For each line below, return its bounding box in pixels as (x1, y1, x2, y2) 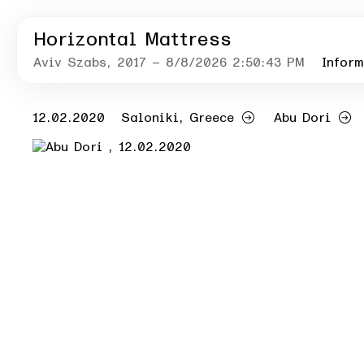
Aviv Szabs (33, 56, 106, 69)
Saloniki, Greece (121, 111, 234, 124)
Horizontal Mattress (33, 30, 232, 50)
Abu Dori (274, 111, 331, 124)
